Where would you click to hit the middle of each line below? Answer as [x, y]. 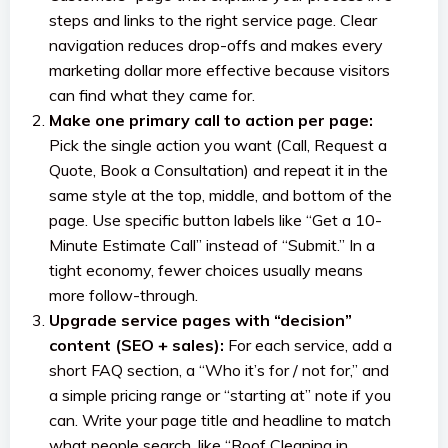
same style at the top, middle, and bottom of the [220, 195]
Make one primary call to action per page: [211, 120]
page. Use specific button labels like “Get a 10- [215, 220]
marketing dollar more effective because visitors [219, 70]
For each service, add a [308, 345]
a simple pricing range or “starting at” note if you [220, 395]
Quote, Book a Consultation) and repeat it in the [218, 170]
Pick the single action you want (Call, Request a [218, 145]
